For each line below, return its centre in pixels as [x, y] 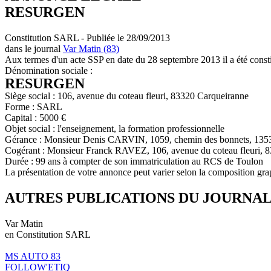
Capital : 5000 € [35, 117]
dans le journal [34, 48]
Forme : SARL [34, 106]
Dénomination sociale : [49, 70]
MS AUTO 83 [33, 256]
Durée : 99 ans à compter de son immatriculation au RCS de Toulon [134, 161]
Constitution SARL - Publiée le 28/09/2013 [87, 38]
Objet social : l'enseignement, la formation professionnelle [115, 128]
